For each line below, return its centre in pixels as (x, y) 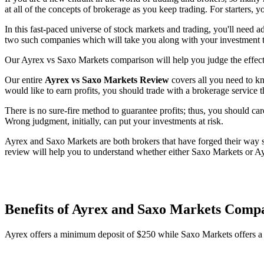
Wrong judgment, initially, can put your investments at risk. (114, 121)
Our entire (25, 80)
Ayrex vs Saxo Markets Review (107, 80)
